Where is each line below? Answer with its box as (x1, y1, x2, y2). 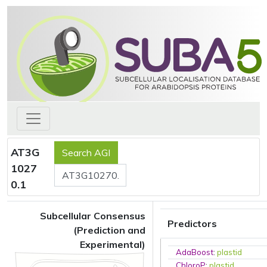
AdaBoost (176, 247, 214, 257)
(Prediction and (73, 224, 145, 236)
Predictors (167, 218, 217, 229)
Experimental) (80, 238, 145, 250)
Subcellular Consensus (40, 210, 145, 222)
